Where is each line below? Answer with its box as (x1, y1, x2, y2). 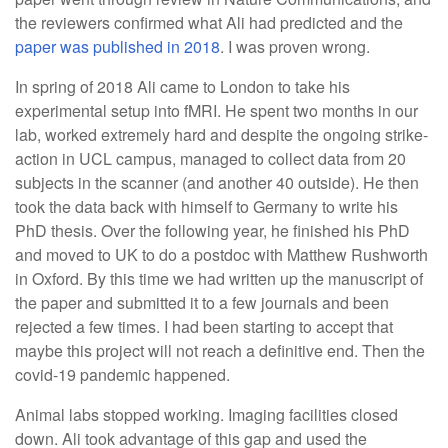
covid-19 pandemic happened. (15, 363, 234, 386)
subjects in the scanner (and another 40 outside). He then (15, 171, 419, 194)
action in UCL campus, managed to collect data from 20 (15, 147, 406, 170)
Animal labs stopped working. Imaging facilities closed (15, 403, 398, 426)
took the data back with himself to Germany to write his (15, 195, 398, 218)
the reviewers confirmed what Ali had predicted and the (15, 11, 403, 34)
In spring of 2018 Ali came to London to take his (15, 75, 350, 98)
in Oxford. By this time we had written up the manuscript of (15, 267, 423, 290)
